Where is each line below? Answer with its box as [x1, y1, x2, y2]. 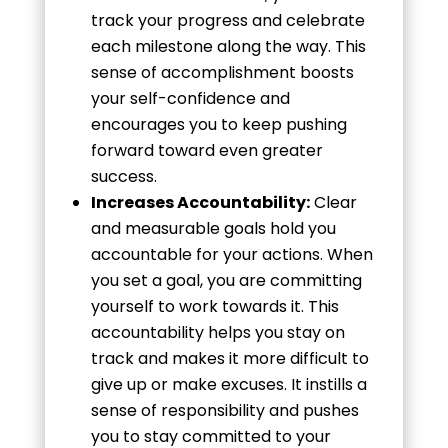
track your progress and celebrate [90, 8, 365, 32]
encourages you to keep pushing [90, 112, 347, 136]
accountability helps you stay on [90, 320, 345, 344]
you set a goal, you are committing [90, 268, 362, 292]
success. [90, 164, 157, 188]
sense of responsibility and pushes [90, 398, 359, 422]
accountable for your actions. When [90, 242, 373, 266]
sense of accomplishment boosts [90, 60, 354, 84]
